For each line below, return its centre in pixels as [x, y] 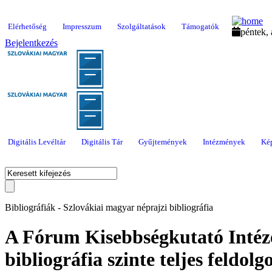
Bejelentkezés [31, 43]
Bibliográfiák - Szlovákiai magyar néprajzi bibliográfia [109, 207]
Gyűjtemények [163, 142]
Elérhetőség [27, 26]
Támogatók [200, 26]
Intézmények [224, 142]
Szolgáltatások [141, 26]
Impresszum [82, 26]
